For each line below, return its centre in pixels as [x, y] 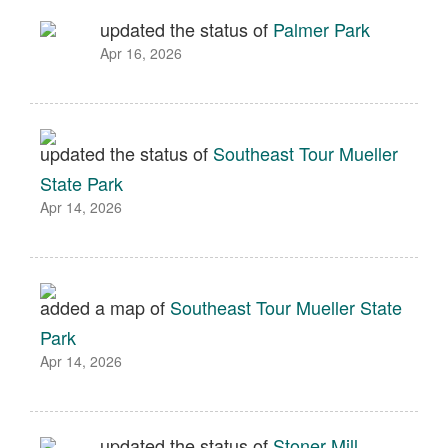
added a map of [105, 307]
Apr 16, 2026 [141, 53]
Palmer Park [321, 29]
